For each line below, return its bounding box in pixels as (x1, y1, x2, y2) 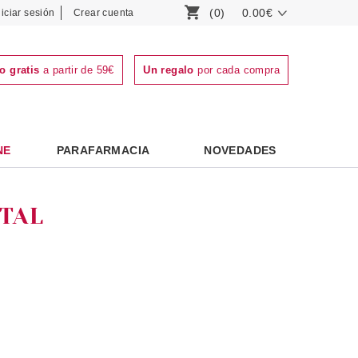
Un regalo (143, 64, 194, 76)
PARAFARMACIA (56, 144, 150, 157)
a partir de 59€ (39, 64, 114, 76)
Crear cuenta (74, 7, 134, 18)
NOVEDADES (204, 144, 276, 157)
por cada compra (193, 64, 280, 76)
